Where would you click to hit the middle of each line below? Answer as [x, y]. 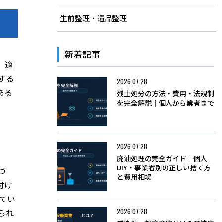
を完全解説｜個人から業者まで [166, 103]
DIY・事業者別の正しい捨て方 [164, 167]
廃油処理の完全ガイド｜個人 [162, 158]
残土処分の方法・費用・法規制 [166, 93]
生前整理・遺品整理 [93, 18]
